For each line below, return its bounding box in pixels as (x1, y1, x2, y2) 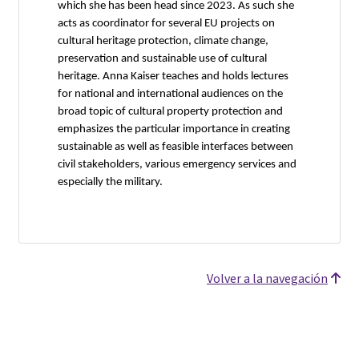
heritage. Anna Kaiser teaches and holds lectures (58, 71, 288, 83)
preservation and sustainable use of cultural (58, 53, 267, 65)
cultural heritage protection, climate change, (58, 35, 268, 47)
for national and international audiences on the (58, 88, 283, 100)
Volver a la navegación (207, 270, 328, 287)
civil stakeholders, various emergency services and (58, 159, 296, 171)
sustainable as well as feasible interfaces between (58, 141, 293, 153)
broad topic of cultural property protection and (58, 106, 283, 118)
